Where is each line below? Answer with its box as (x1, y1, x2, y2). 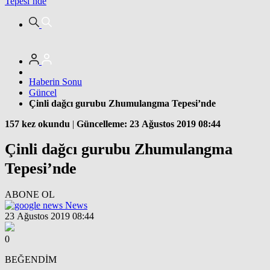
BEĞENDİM (5, 254, 57, 265)
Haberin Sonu (29, 76, 82, 87)
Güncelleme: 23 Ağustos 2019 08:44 (77, 118, 221, 129)
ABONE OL (5, 189, 55, 199)
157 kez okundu (5, 118, 70, 129)
